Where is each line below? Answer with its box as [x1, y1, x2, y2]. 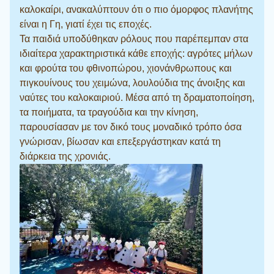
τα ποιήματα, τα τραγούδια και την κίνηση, [20, 106, 198, 117]
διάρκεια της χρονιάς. [20, 150, 111, 161]
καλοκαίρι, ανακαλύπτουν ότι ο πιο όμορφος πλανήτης [20, 4, 253, 15]
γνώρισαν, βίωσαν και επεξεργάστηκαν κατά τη [20, 136, 221, 147]
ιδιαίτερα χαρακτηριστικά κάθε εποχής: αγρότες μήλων [20, 48, 253, 59]
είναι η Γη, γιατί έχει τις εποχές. [20, 18, 152, 29]
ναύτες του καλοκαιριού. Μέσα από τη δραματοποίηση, [20, 92, 254, 103]
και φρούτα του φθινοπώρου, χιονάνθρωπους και [20, 62, 232, 73]
